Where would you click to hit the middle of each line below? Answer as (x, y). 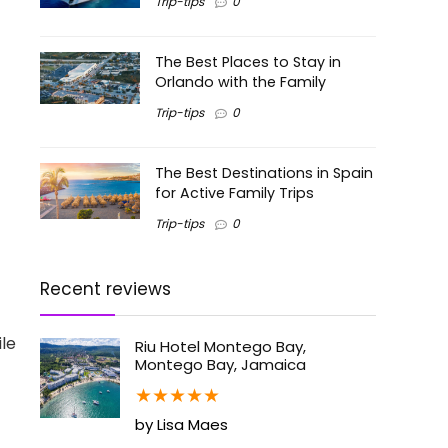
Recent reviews (105, 288)
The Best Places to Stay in (248, 62)
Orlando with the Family (240, 82)
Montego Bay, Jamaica (220, 364)
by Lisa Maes (181, 424)
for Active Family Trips (234, 192)
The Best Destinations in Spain (264, 172)
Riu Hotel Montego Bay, (220, 346)
